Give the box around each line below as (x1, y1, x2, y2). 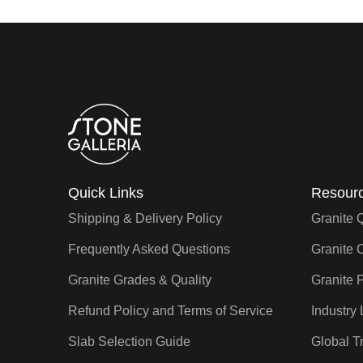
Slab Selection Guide (68, 335, 190, 349)
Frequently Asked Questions (68, 242, 230, 257)
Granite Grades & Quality (68, 273, 211, 288)
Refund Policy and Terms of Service (68, 304, 273, 318)
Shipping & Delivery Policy (68, 211, 222, 226)
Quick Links (68, 185, 143, 202)
